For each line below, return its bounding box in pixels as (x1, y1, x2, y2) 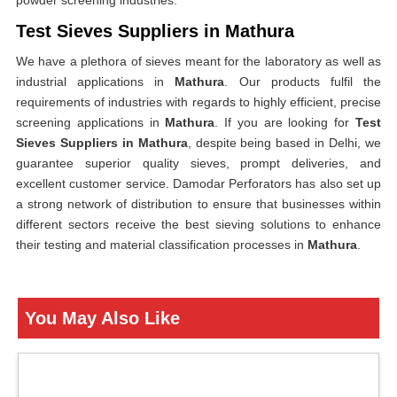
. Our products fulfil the (224, 74, 382, 89)
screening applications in (16, 115, 166, 129)
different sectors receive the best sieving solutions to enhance (16, 217, 381, 231)
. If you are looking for (214, 115, 356, 129)
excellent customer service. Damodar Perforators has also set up (16, 176, 381, 191)
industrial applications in (16, 74, 175, 89)
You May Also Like (25, 308, 180, 328)
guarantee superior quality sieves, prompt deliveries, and (16, 156, 381, 170)
